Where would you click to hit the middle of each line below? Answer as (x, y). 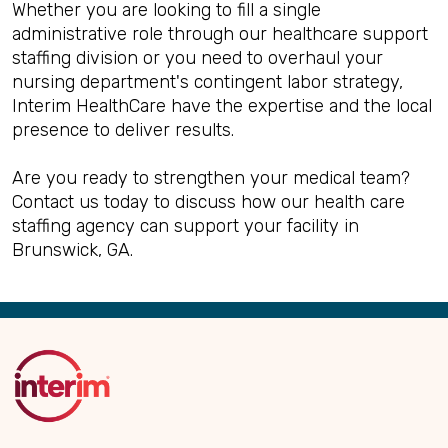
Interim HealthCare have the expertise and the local (222, 106)
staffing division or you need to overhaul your (197, 58)
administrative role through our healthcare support (220, 34)
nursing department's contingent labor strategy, (207, 82)
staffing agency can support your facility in (185, 226)
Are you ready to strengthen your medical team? (211, 178)
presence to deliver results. (123, 130)
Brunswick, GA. (72, 250)
